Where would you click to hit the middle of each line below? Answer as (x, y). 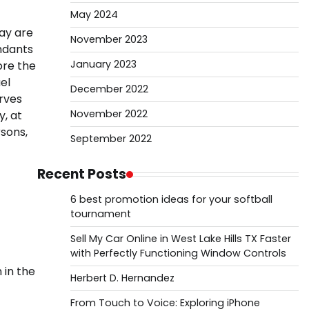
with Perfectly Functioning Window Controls (178, 253)
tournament (100, 214)
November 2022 (109, 114)
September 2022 (111, 139)
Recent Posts (81, 174)
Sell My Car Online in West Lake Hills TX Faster (180, 239)
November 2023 (109, 39)
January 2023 (103, 64)
